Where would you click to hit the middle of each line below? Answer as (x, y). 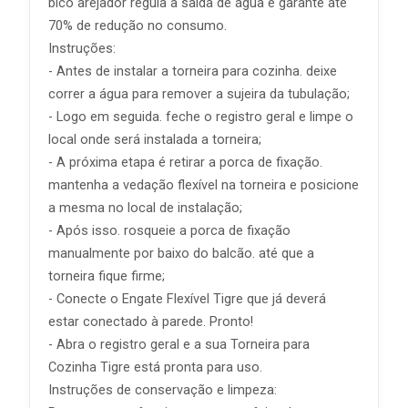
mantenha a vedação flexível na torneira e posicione (204, 185)
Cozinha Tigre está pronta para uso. (155, 367)
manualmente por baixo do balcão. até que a (181, 254)
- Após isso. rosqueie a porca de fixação (169, 231)
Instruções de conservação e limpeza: (163, 390)
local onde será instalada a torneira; (155, 140)
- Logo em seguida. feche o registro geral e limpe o (201, 117)
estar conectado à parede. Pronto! (151, 322)
